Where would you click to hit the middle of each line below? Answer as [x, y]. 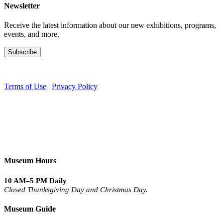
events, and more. [32, 34]
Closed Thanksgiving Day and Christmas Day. [76, 189]
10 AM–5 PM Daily [35, 180]
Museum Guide [30, 209]
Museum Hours [30, 161]
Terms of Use [25, 87]
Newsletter [22, 5]
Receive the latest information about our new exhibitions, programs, [110, 25]
